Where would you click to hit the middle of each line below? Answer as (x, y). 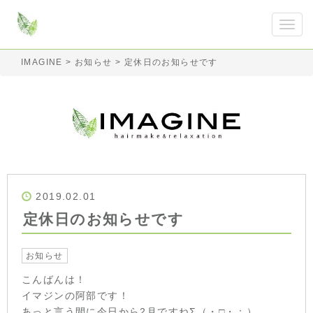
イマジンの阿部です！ (75, 295)
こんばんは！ (54, 279)
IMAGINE (42, 62)
